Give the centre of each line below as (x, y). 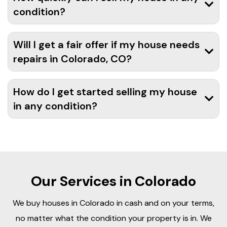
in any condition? (55, 106)
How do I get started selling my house (105, 91)
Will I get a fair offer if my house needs (106, 44)
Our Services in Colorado (113, 181)
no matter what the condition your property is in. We (113, 218)
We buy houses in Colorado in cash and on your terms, (113, 203)
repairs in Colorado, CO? (72, 59)
